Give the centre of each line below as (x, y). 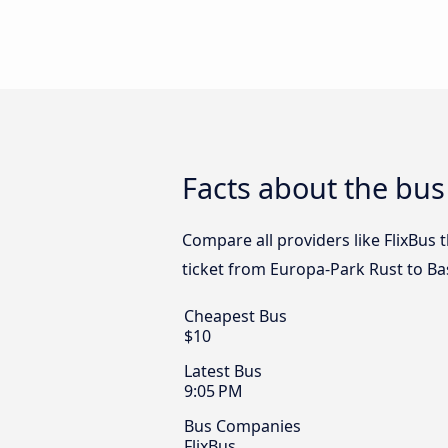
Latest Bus (223, 371)
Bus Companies (242, 426)
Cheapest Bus (235, 316)
